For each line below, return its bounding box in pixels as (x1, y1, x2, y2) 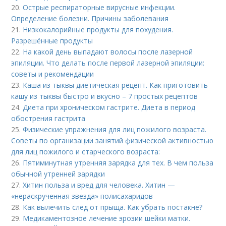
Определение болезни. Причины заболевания (11, 14, 169, 23)
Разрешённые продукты (11, 36, 93, 45)
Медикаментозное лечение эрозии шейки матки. (23, 213, 191, 223)
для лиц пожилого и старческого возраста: (11, 147, 160, 156)
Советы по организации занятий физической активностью (11, 136, 214, 145)
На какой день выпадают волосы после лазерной (23, 47, 193, 56)
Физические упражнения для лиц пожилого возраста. (23, 125, 207, 134)
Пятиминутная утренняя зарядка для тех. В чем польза (23, 158, 214, 167)
